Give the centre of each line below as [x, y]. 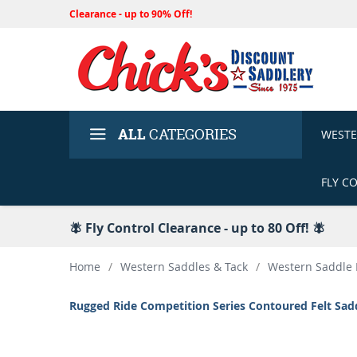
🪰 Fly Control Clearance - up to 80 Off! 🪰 [197, 228]
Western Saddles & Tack [184, 267]
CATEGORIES [191, 134]
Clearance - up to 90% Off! [131, 14]
